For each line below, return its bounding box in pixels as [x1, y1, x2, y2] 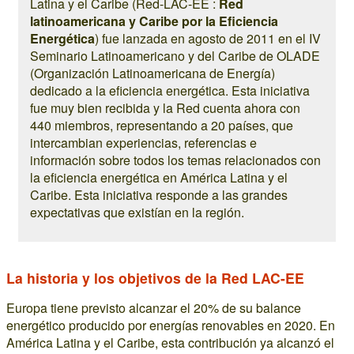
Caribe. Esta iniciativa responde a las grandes [30, 186, 288, 204]
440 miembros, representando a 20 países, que [30, 116, 293, 134]
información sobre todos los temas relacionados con [30, 151, 321, 169]
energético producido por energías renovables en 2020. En [6, 316, 335, 334]
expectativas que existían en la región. [30, 203, 244, 221]
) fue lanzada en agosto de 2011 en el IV [95, 29, 321, 47]
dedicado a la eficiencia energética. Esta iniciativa [30, 81, 310, 100]
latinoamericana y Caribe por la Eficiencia [30, 12, 278, 30]
